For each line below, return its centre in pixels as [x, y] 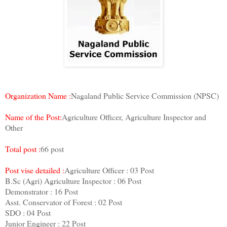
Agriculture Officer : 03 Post [109, 170]
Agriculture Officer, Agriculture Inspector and [134, 117]
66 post [52, 149]
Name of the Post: [33, 117]
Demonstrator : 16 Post [42, 192]
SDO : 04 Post [28, 213]
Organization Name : [38, 96]
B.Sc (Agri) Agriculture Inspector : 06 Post [73, 181]
